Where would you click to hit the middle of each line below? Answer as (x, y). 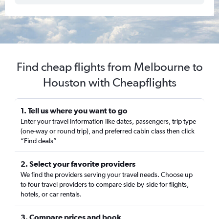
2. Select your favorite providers (78, 164)
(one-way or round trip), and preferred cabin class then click (108, 131)
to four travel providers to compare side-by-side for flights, (105, 184)
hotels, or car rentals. (51, 194)
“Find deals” (39, 141)
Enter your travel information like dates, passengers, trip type (108, 121)
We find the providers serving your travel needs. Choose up (107, 175)
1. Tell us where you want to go (74, 110)
